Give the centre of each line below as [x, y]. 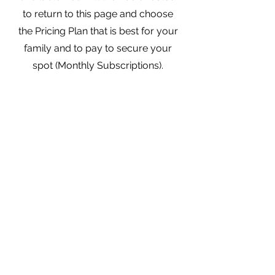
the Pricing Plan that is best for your [98, 31]
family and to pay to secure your [98, 48]
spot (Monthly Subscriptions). [98, 65]
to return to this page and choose [98, 14]
